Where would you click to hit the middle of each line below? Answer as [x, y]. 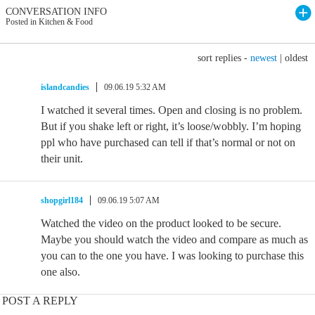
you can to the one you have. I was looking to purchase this [172, 256]
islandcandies [65, 87]
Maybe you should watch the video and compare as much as [174, 239]
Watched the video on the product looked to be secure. [161, 223]
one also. [60, 272]
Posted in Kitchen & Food [49, 22]
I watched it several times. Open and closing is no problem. [172, 110]
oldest [296, 58]
